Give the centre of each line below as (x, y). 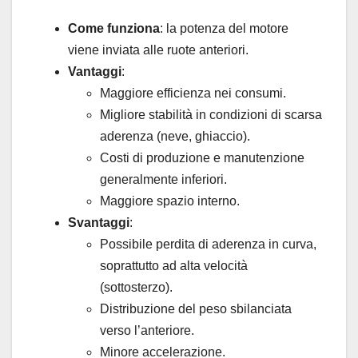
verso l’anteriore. (147, 331)
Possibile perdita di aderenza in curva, (208, 245)
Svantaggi (99, 223)
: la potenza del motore (224, 29)
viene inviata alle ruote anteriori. (158, 50)
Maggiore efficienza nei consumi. (193, 93)
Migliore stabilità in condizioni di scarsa (211, 115)
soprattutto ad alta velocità (174, 266)
